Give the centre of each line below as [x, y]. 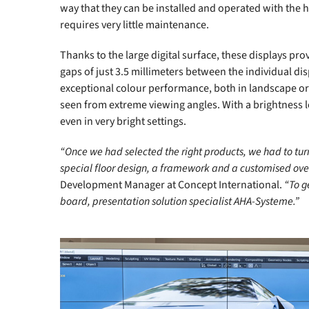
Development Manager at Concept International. [172, 185]
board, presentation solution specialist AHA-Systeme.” [180, 201]
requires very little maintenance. [134, 25]
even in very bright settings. [123, 121]
